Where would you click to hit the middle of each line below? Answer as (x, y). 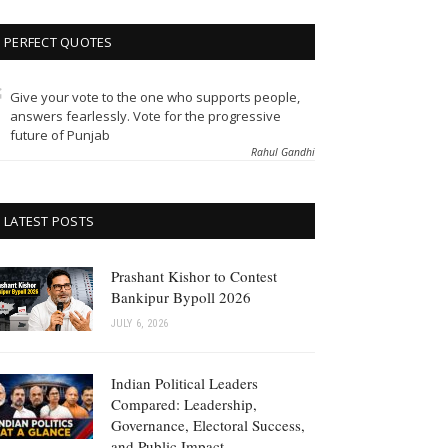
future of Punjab (60, 134)
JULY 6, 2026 (139, 323)
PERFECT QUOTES (58, 41)
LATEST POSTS (49, 220)
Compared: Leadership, (184, 404)
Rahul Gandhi (283, 151)
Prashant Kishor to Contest (194, 275)
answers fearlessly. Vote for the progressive (145, 115)
